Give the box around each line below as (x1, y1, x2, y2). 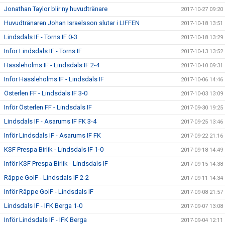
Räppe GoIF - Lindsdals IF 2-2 (4, 173, 89, 181)
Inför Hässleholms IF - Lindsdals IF (4, 75, 104, 83)
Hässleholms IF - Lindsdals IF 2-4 (4, 61, 99, 69)
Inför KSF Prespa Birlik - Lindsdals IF (4, 159, 108, 167)
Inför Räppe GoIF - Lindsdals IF (4, 187, 93, 195)
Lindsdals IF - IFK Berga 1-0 (4, 201, 82, 209)
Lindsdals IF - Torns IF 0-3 (4, 33, 77, 41)
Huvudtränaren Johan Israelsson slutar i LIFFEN (4, 19, 140, 27)
